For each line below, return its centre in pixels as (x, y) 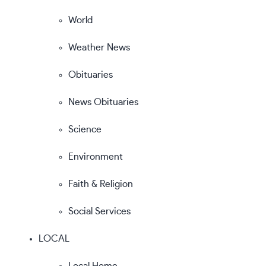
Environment (96, 156)
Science (85, 129)
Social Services (99, 211)
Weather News (99, 47)
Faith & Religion (101, 184)
